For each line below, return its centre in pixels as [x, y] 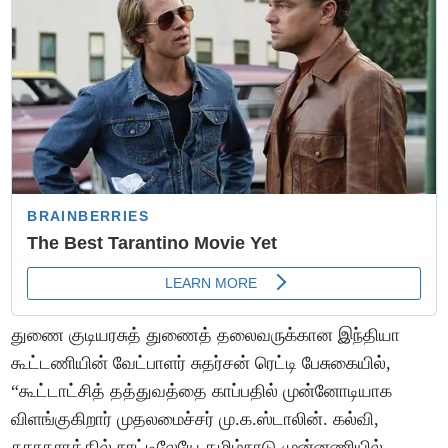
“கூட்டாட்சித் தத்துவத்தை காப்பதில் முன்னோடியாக [202, 390]
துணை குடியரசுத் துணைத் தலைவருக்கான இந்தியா [206, 334]
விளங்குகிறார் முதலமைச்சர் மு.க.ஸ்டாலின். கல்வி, [195, 418]
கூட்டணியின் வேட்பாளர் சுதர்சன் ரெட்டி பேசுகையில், [201, 362]
